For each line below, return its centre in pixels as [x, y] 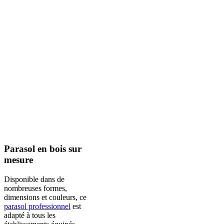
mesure [18, 159]
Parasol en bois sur [43, 148]
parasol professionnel [37, 206]
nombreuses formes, [35, 188]
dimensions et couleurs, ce [45, 197]
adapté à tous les [30, 215]
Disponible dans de [34, 179]
